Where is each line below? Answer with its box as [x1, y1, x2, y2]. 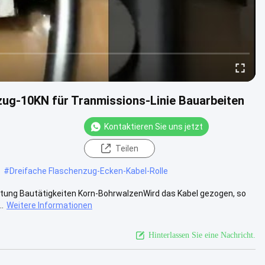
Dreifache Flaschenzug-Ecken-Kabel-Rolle [9, 166, 168, 176]
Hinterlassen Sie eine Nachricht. [148, 230, 256, 240]
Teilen [115, 143, 138, 153]
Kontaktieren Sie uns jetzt [104, 121, 203, 131]
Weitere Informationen [7, 200, 92, 210]
